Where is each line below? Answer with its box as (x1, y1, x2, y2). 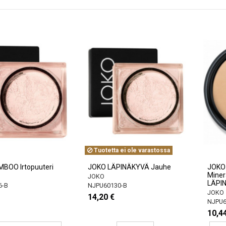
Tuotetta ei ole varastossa (92, 146, 171, 154)
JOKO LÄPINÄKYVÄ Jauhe (88, 162, 172, 171)
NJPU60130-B (88, 181, 128, 189)
